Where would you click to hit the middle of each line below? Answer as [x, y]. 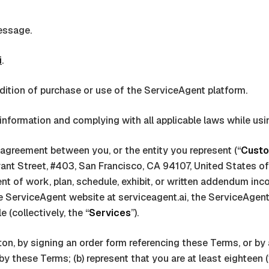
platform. [226, 90]
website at [92, 197]
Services [110, 213]
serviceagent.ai [153, 197]
